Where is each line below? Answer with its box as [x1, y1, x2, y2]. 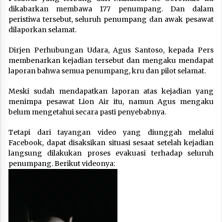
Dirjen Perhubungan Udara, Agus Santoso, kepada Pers [8, 45, 214, 55]
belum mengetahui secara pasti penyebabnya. [8, 107, 166, 116]
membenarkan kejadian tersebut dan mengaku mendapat [8, 55, 214, 65]
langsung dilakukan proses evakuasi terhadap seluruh [8, 148, 214, 158]
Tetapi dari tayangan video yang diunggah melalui [8, 127, 214, 137]
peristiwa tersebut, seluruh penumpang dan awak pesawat [8, 14, 214, 24]
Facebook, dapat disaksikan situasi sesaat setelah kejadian [8, 138, 214, 147]
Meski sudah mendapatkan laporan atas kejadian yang [8, 86, 214, 96]
